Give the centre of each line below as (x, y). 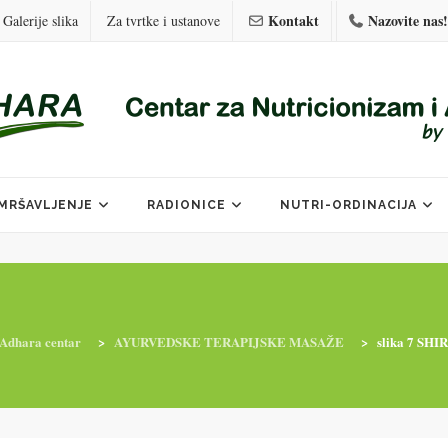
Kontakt (293, 20)
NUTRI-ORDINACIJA (348, 205)
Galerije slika (40, 20)
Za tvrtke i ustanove (163, 20)
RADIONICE (186, 205)
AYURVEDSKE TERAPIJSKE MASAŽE (228, 341)
